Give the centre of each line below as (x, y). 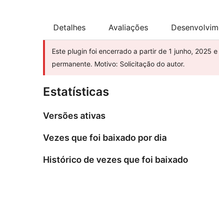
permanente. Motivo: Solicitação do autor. (118, 64)
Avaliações (128, 28)
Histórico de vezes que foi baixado (116, 160)
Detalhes (69, 28)
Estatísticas (76, 92)
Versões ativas (74, 116)
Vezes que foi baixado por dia (105, 138)
